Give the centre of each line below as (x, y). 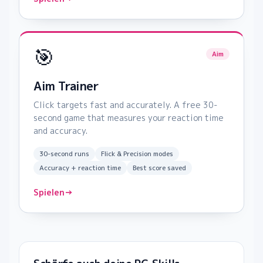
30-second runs (64, 154)
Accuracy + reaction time (80, 168)
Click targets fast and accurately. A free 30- (125, 105)
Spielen (49, 193)
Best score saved (159, 168)
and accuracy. (60, 131)
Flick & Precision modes (137, 154)
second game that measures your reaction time (129, 118)
